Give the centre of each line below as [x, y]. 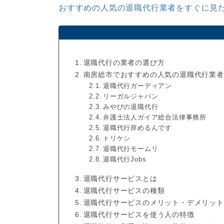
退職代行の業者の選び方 [124, 63]
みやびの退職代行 [131, 107]
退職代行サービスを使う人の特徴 [139, 214]
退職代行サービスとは [120, 178]
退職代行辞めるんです [137, 128]
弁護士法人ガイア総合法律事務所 [155, 117]
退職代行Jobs [125, 159]
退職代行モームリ [131, 149]
